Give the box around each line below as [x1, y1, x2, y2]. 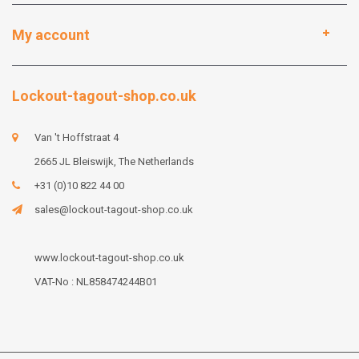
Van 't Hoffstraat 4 [34, 131, 119, 143]
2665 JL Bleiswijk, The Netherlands [34, 155, 194, 167]
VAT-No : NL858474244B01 [34, 276, 157, 288]
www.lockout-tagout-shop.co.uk [34, 252, 184, 264]
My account [12, 26, 90, 43]
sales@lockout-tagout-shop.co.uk [34, 204, 193, 216]
